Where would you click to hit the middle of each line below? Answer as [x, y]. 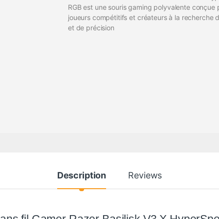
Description [82, 175]
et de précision [91, 28]
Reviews [145, 175]
